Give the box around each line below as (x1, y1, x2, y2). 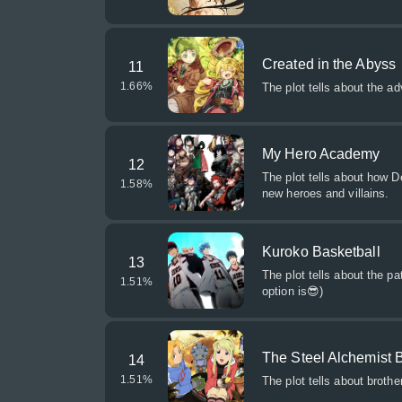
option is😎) (262, 284, 324, 298)
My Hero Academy (262, 146, 380, 162)
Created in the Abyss (262, 57, 396, 72)
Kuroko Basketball (262, 244, 380, 259)
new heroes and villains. (262, 187, 389, 200)
